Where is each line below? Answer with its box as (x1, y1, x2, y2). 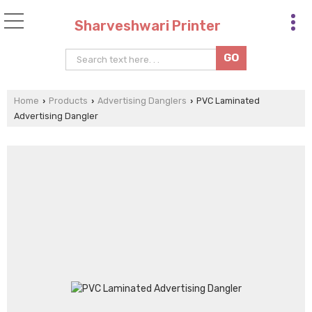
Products (49, 95, 88, 106)
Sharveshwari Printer (75, 17, 221, 34)
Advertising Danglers (97, 95, 187, 106)
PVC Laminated (194, 95, 260, 106)
